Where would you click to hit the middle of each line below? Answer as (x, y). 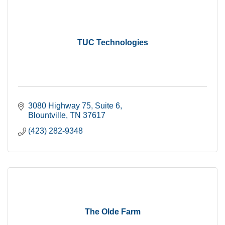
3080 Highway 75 (60, 106)
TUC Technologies (113, 42)
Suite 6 (107, 106)
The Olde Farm (113, 212)
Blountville (47, 115)
